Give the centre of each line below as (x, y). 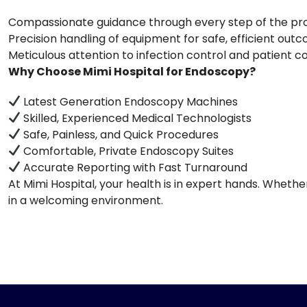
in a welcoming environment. (86, 200)
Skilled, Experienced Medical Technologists (136, 118)
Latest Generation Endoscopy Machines (130, 101)
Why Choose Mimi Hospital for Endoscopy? (132, 71)
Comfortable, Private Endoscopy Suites (127, 151)
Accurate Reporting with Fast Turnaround (134, 167)
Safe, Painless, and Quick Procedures (120, 134)
